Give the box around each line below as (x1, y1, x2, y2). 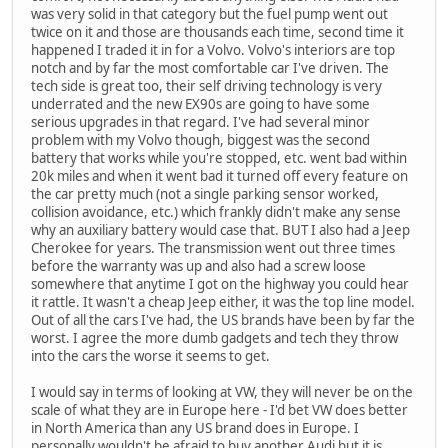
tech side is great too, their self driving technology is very (31, 77, 382, 96)
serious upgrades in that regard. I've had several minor (31, 113, 370, 132)
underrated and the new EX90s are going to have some (31, 95, 370, 114)
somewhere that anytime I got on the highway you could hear (31, 275, 409, 294)
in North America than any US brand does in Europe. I (31, 419, 359, 438)
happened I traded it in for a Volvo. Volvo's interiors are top (31, 41, 395, 60)
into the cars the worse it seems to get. (31, 347, 270, 366)
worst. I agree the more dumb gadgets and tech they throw (31, 329, 398, 348)
